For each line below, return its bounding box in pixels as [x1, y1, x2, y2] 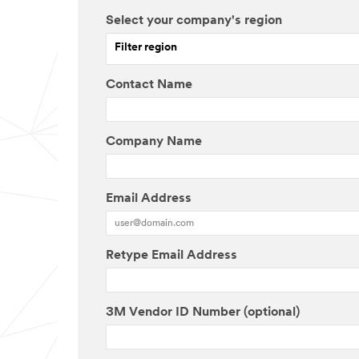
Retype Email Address [106, 248, 237, 262]
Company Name [106, 135, 202, 148]
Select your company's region [106, 14, 282, 27]
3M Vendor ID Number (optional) [106, 305, 300, 319]
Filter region [115, 42, 177, 54]
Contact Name [106, 78, 192, 91]
